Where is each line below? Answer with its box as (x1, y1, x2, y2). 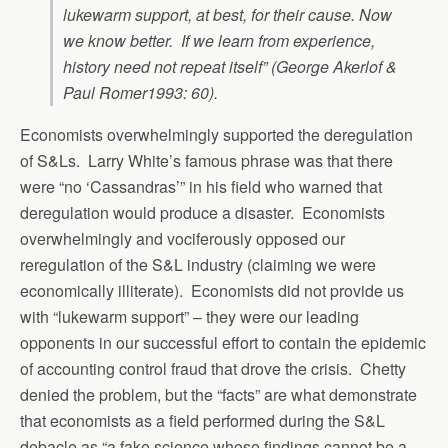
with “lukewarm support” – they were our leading (20, 304, 359, 328)
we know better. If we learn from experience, (63, 28, 375, 52)
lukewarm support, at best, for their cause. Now (63, 2, 392, 26)
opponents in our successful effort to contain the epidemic (20, 330, 426, 354)
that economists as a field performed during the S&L (20, 408, 385, 432)
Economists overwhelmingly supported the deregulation (20, 122, 413, 146)
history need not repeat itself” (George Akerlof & (63, 54, 397, 78)
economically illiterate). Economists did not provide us (20, 278, 404, 302)
